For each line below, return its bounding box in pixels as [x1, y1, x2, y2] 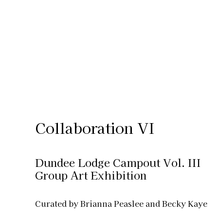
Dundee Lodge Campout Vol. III [35, 154, 201, 170]
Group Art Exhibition [35, 166, 146, 182]
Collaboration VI [35, 116, 155, 138]
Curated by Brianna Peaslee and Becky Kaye [35, 197, 207, 209]
